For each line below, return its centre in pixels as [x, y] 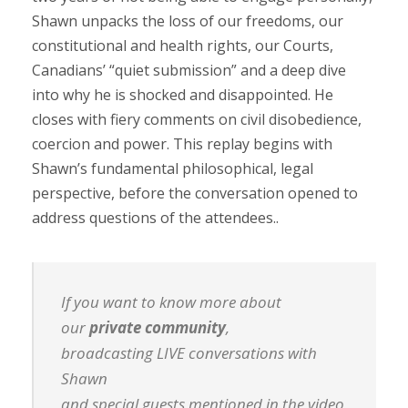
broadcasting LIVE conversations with [189, 352]
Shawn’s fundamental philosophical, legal [173, 168]
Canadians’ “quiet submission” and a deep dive [189, 70]
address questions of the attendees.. [155, 217]
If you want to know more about [171, 301]
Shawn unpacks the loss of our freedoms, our [188, 20]
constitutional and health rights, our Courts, [183, 45]
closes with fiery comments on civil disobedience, [197, 119]
